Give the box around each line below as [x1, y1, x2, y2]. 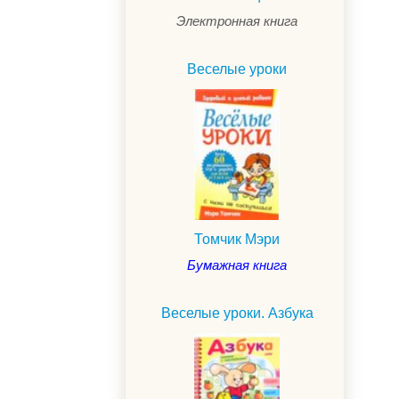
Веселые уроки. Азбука [160, 305, 313, 322]
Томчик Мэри [194, 232, 280, 248]
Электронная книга [176, 13, 297, 29]
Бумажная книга [187, 257, 287, 273]
